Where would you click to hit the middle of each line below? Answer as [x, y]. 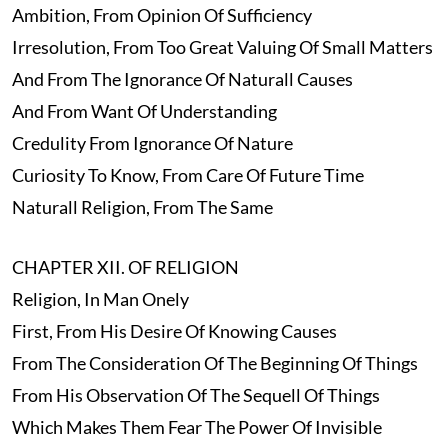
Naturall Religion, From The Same [142, 207]
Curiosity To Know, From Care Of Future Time [187, 175]
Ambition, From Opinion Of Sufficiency [161, 15]
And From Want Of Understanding [144, 111]
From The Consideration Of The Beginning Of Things [214, 363]
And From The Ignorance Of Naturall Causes [182, 79]
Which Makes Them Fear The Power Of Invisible [196, 427]
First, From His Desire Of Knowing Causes [174, 331]
